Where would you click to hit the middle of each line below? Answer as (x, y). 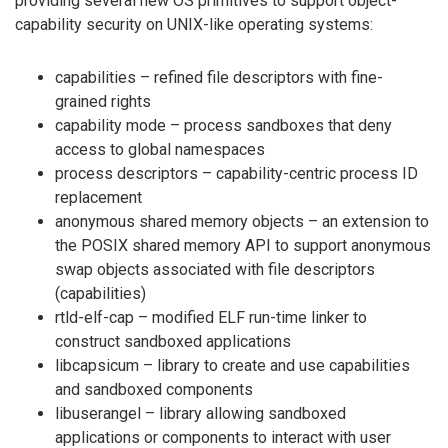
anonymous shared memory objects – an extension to (242, 222)
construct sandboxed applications (173, 342)
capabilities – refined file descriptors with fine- (219, 78)
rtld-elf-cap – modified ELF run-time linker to (211, 318)
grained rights (103, 102)
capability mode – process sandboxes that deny (223, 126)
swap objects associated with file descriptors (215, 270)
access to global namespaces (160, 150)
